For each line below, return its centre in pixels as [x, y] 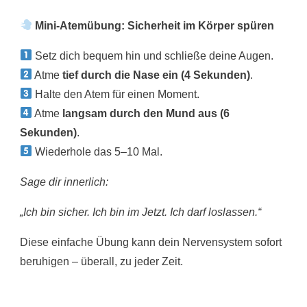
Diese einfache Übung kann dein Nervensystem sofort [151, 242]
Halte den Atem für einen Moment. [116, 94]
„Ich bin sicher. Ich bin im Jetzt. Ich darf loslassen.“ [140, 212]
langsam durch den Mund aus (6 [146, 113]
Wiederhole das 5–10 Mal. [98, 151]
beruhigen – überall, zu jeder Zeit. [101, 261]
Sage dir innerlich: [64, 182]
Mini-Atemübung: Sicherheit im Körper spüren [153, 25]
